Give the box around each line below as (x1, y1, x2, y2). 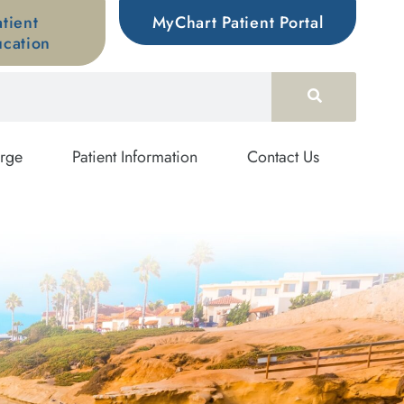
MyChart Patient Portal (151, 10, 324, 34)
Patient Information (71, 144, 197, 169)
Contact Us (246, 144, 319, 169)
